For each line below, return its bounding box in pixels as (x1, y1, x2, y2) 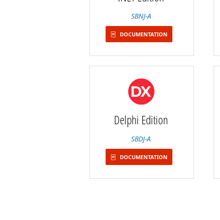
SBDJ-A (131, 134, 151, 143)
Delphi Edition (114, 111, 168, 128)
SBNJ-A (131, 11, 151, 21)
